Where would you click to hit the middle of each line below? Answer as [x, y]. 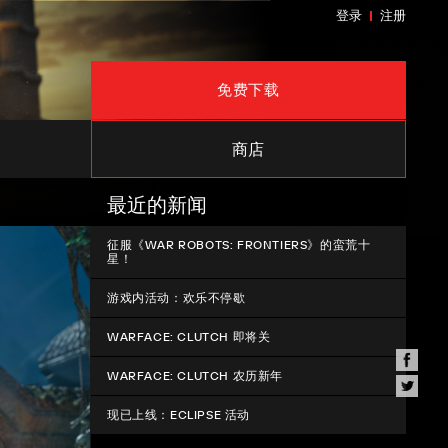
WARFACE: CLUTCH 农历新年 [195, 375]
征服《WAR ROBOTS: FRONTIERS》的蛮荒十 [239, 244]
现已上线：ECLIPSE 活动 [178, 414]
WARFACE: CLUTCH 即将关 [189, 336]
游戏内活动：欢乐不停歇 [176, 297]
